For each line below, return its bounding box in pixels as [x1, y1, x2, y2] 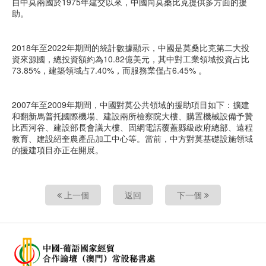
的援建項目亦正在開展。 [12, 143, 103, 156]
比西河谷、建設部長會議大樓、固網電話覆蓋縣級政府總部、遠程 [12, 121, 253, 133]
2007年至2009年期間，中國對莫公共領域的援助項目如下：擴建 [12, 98, 249, 110]
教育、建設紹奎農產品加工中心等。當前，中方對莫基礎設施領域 [12, 132, 253, 144]
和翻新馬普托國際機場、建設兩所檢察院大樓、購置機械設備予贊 [12, 109, 253, 122]
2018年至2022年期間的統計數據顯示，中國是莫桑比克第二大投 [12, 41, 249, 53]
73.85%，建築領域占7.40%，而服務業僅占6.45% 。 [12, 64, 207, 76]
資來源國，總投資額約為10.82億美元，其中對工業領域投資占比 [12, 52, 249, 65]
